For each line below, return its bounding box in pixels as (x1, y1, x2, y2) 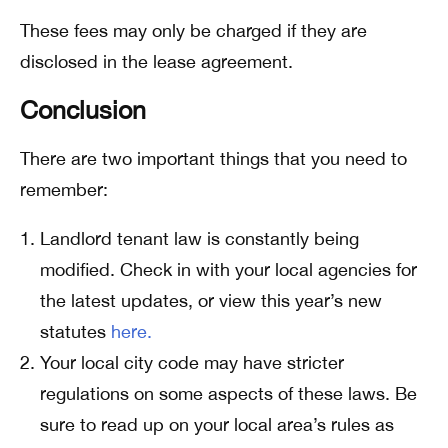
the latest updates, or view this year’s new (40, 290, 382, 311)
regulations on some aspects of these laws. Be (40, 383, 417, 404)
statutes (40, 321, 111, 342)
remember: (20, 179, 108, 200)
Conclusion (20, 95, 146, 124)
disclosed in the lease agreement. (20, 51, 293, 72)
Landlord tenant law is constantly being (40, 228, 359, 249)
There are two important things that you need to (20, 148, 407, 169)
